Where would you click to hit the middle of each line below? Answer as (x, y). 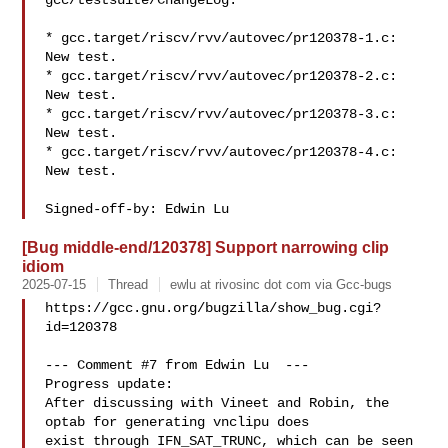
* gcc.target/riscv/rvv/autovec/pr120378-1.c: (221, 38)
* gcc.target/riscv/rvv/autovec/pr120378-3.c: (221, 114)
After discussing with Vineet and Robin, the (217, 403)
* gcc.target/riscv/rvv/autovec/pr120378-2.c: (221, 76)
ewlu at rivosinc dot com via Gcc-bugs (281, 284)
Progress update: (109, 384)
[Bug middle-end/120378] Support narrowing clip (206, 247)
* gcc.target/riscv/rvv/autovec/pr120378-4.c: (221, 152)
